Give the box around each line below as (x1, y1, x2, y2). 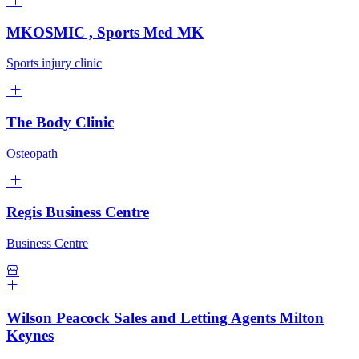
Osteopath (6, 146, 58, 160)
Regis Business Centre (6, 204, 149, 221)
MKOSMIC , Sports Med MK (6, 23, 204, 41)
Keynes (6, 326, 54, 344)
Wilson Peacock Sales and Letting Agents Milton (6, 309, 324, 326)
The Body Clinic (6, 114, 114, 131)
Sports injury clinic (6, 56, 102, 71)
